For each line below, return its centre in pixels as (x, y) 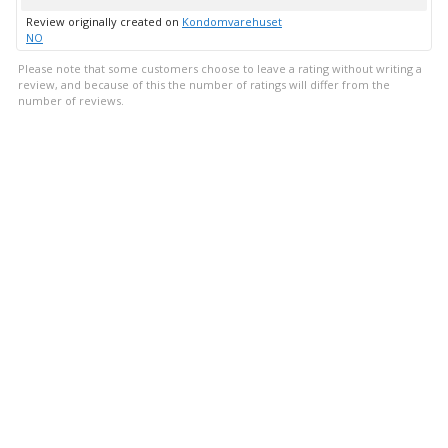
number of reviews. (71, 101)
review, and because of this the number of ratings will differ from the (204, 85)
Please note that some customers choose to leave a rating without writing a (220, 69)
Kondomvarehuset (232, 22)
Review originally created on (104, 22)
